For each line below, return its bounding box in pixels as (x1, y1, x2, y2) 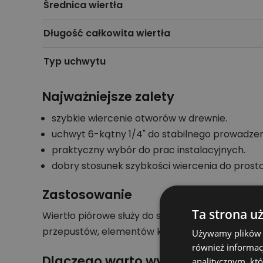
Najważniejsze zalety (42, 87, 174, 106)
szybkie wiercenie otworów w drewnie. (52, 111, 227, 125)
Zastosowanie (42, 185, 132, 204)
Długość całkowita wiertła (43, 26, 170, 40)
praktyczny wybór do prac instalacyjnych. (52, 143, 245, 157)
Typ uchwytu (43, 54, 106, 68)
